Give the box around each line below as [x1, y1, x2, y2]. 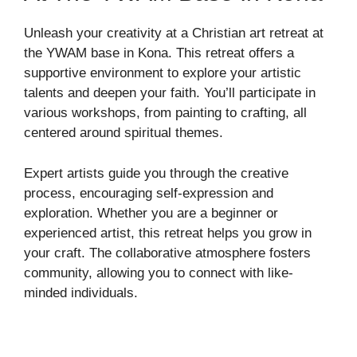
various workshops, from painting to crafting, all [24, 105, 307, 120]
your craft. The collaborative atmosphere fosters [24, 245, 311, 261]
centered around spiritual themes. [24, 125, 223, 140]
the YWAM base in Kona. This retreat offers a [24, 45, 294, 61]
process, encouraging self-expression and [24, 185, 273, 201]
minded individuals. [24, 284, 138, 300]
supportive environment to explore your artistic [24, 65, 301, 80]
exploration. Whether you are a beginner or [24, 205, 278, 221]
